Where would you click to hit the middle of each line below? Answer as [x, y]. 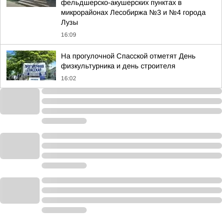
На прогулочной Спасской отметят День [128, 56]
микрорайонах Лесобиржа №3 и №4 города [133, 12]
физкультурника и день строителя [118, 66]
